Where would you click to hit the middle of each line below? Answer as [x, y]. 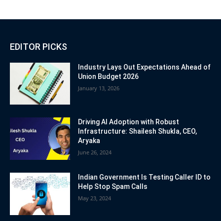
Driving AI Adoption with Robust [129, 122]
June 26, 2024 [95, 152]
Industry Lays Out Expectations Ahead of [145, 67]
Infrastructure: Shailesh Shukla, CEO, [138, 131]
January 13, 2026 [99, 88]
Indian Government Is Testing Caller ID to [145, 177]
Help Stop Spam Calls [113, 187]
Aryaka [89, 141]
